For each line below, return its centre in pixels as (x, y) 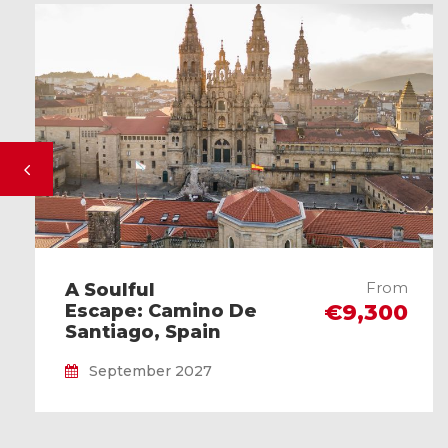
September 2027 (150, 371)
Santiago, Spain (143, 332)
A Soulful (110, 290)
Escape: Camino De (161, 311)
